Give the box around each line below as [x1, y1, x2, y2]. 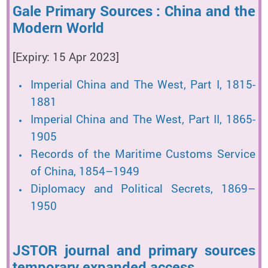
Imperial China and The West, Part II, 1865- [30, 111, 255, 127]
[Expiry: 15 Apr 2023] [13, 49, 119, 65]
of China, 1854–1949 [30, 163, 139, 179]
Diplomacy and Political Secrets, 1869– [30, 181, 255, 197]
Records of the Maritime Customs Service [30, 146, 255, 162]
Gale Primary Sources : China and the [13, 1, 255, 21]
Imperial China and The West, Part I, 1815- [30, 77, 255, 93]
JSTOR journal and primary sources [13, 240, 255, 260]
